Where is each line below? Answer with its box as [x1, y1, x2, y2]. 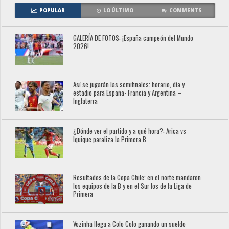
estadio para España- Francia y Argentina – [73, 88, 182, 98]
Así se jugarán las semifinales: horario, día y [73, 80, 185, 89]
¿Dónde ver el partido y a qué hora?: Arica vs [73, 126, 187, 136]
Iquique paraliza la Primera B [73, 134, 147, 144]
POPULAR [39, 7, 65, 14]
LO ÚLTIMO [103, 7, 133, 14]
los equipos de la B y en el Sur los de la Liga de [73, 181, 192, 191]
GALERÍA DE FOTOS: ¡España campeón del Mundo [73, 33, 194, 43]
